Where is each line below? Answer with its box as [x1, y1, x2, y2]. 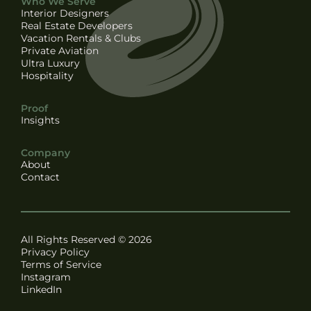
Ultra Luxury [21, 56, 80, 69]
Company [21, 146, 70, 159]
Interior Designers [21, 6, 109, 19]
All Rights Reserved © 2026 [21, 233, 152, 246]
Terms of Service [21, 258, 101, 271]
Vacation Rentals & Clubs [21, 31, 141, 44]
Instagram [21, 270, 71, 283]
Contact [21, 170, 60, 183]
